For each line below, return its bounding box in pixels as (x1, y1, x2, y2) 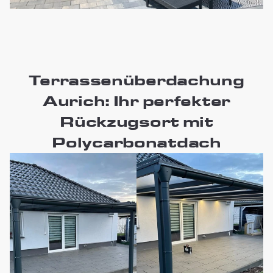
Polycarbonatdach (52, 133, 221, 151)
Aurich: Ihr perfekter (43, 91, 230, 110)
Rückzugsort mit (60, 112, 213, 130)
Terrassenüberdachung (29, 71, 244, 89)
